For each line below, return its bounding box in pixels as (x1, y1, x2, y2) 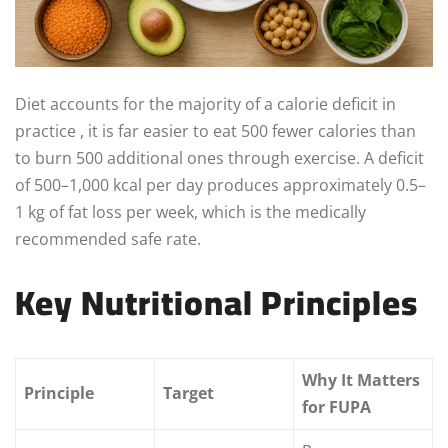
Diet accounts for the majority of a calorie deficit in (15, 93, 396, 116)
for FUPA (302, 396, 371, 419)
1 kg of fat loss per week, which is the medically (15, 201, 366, 224)
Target (163, 382, 214, 405)
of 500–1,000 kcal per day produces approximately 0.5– (15, 174, 426, 197)
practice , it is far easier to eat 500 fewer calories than (15, 120, 416, 143)
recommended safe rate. (15, 228, 201, 251)
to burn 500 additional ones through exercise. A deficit (15, 147, 424, 170)
